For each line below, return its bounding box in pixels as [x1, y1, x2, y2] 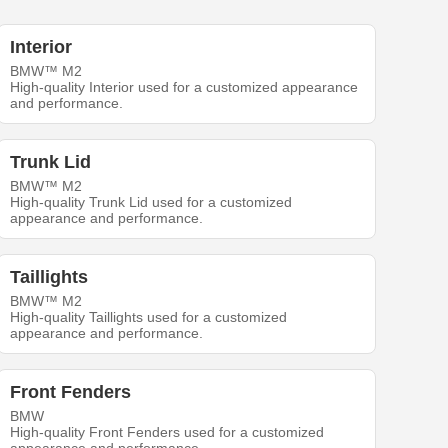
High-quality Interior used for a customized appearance [10, 79, 359, 96]
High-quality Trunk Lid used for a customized [10, 194, 293, 211]
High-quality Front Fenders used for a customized [10, 424, 325, 441]
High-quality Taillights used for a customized [10, 309, 288, 326]
